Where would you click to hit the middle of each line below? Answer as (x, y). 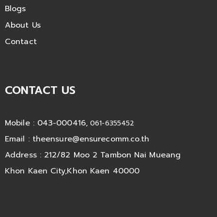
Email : (19, 139)
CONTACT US (40, 91)
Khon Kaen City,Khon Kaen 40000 (72, 171)
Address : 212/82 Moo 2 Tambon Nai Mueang (93, 155)
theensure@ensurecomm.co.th (91, 139)
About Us (23, 25)
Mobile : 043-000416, (46, 123)
